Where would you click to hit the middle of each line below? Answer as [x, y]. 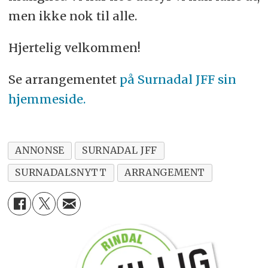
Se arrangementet [62, 79]
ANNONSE [40, 150]
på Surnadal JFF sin [176, 79]
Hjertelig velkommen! [74, 47]
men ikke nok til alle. [74, 16]
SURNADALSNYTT [61, 173]
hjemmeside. [47, 99]
